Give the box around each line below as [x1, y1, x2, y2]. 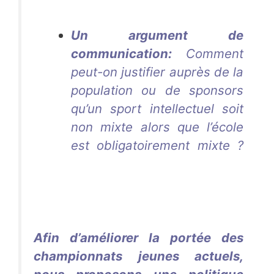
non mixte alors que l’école [71, 119, 243, 135]
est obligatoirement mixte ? [71, 138, 243, 154]
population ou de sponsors [71, 83, 243, 98]
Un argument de [71, 28, 243, 43]
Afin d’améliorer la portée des [34, 230, 243, 246]
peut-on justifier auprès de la [71, 64, 243, 80]
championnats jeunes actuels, [34, 248, 243, 264]
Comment [172, 46, 243, 62]
